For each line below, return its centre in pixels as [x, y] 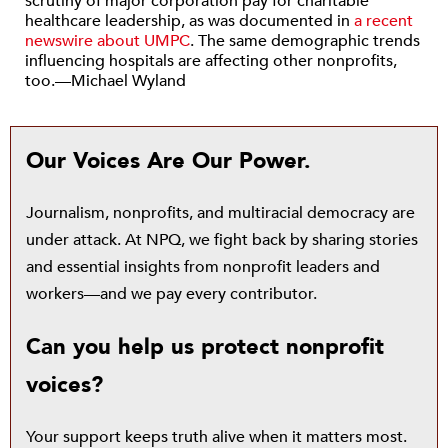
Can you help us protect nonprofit [205, 347]
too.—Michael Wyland [105, 81]
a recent [383, 21]
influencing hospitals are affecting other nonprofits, [211, 61]
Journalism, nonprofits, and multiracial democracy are [220, 213]
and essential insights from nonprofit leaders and [203, 267]
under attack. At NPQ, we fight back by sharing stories [222, 240]
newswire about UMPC [107, 41]
